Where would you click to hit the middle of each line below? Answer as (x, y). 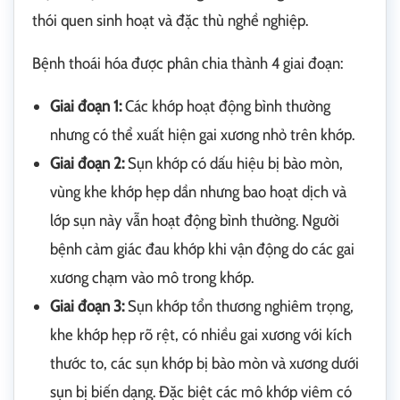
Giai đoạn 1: (86, 106)
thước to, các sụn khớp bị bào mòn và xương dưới (204, 363)
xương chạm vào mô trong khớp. (152, 278)
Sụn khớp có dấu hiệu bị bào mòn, (233, 163)
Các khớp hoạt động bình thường (226, 106)
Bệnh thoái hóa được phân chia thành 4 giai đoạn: (187, 63)
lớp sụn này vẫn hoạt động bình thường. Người (195, 221)
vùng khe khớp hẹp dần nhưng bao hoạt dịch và (198, 192)
